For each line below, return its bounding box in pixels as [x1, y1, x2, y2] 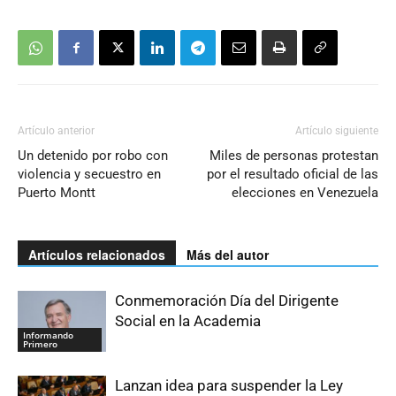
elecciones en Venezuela [232, 185, 378, 201]
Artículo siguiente [295, 125, 378, 137]
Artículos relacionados [28, 246, 165, 263]
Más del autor [187, 246, 269, 263]
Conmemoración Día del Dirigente [115, 292, 339, 309]
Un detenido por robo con [18, 148, 168, 164]
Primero [23, 337, 57, 350]
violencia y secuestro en [18, 166, 161, 182]
